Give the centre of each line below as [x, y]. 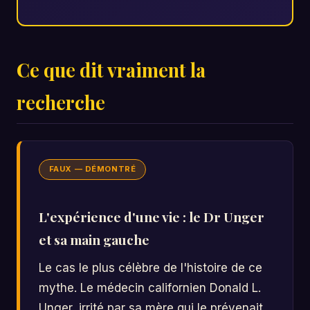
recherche [61, 102]
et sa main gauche [94, 239]
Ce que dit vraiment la [111, 70]
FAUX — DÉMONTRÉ [92, 169]
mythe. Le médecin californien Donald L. [150, 288]
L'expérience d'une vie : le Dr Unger [152, 216]
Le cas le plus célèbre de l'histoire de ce [151, 268]
